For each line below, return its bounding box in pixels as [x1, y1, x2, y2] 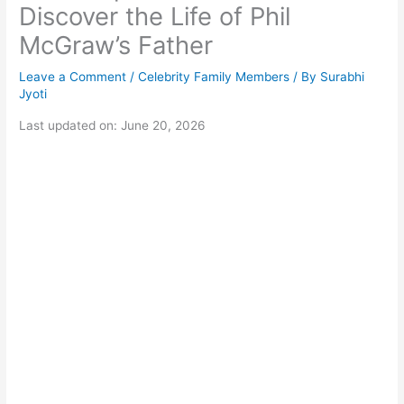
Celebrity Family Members [138, 69, 290, 85]
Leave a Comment [19, 69, 127, 85]
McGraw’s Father [19, 30, 214, 61]
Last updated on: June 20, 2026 [19, 117, 207, 133]
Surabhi [320, 69, 365, 85]
